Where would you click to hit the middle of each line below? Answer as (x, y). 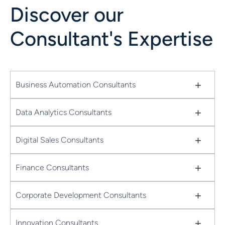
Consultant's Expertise (111, 39)
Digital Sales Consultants (60, 140)
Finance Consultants (52, 167)
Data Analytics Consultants (64, 112)
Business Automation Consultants (76, 84)
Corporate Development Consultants (81, 195)
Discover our (67, 15)
